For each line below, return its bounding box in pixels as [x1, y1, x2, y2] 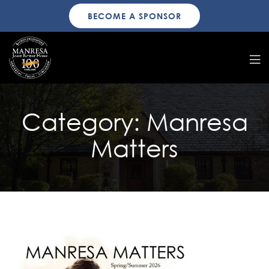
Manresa [146, 106, 248, 136]
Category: [21, 106, 147, 136]
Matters [91, 133, 178, 163]
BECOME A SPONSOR [88, 11, 181, 21]
